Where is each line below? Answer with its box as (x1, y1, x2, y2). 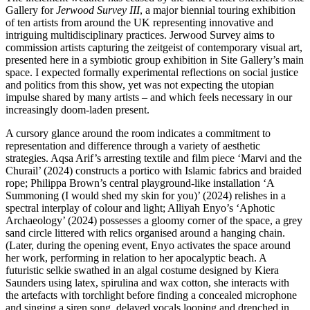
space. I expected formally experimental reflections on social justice (6, 66, 298, 78)
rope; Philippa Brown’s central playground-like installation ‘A (6, 176, 274, 189)
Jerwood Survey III (56, 3, 140, 16)
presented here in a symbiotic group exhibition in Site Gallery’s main (6, 53, 304, 66)
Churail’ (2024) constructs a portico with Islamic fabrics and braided (6, 164, 302, 176)
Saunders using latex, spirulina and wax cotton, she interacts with (6, 276, 289, 289)
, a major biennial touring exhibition (140, 3, 295, 16)
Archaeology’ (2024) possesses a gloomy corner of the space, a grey (6, 214, 302, 226)
